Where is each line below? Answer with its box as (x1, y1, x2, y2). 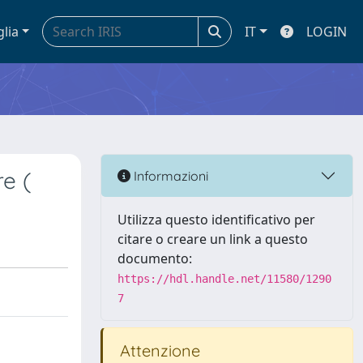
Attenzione (116, 340, 200, 361)
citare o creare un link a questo (117, 230, 308, 248)
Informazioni (130, 167, 208, 184)
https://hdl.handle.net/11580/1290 (117, 272, 331, 285)
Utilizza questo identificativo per (117, 211, 315, 228)
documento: (117, 250, 192, 267)
